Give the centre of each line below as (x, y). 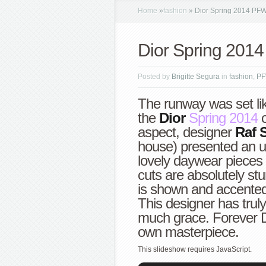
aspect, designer (186, 132)
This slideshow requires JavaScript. (195, 249)
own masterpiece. (188, 232)
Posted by (155, 77)
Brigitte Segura (196, 77)
